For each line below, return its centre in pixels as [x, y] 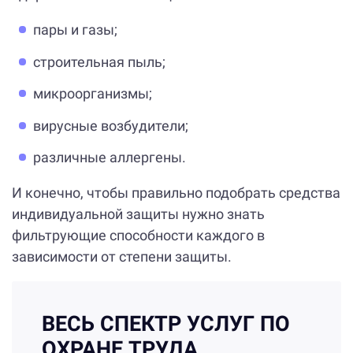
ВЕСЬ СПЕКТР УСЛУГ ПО [166, 324]
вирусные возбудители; [111, 125]
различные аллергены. [110, 158]
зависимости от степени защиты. [122, 257]
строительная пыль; [99, 61]
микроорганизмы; [93, 94]
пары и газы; [75, 30]
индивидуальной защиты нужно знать [138, 214]
